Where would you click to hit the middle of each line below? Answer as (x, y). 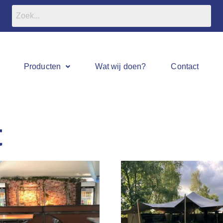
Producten (42, 66)
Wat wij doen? (121, 66)
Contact (185, 66)
